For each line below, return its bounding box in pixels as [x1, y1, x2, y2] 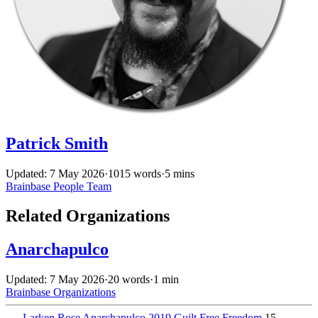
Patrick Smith [6, 133, 108, 153]
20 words [108, 273, 150, 286]
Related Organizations [6, 207, 170, 226]
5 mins [165, 167, 194, 180]
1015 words [108, 167, 161, 180]
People [53, 180, 87, 192]
